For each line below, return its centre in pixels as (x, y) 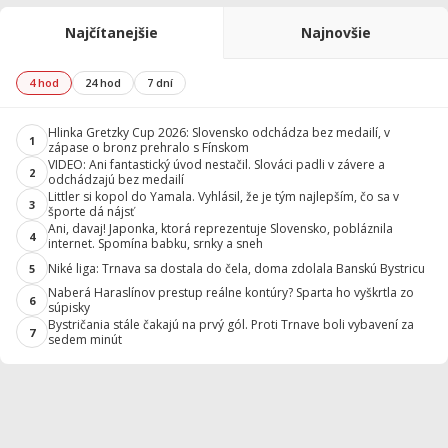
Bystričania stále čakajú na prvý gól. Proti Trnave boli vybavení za (231, 324)
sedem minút (85, 339)
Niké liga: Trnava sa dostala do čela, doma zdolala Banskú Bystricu (236, 268)
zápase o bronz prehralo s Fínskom (148, 147)
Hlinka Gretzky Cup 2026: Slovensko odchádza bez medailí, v (219, 132)
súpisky (69, 307)
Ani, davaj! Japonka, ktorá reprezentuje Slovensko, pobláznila (220, 228)
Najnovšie (336, 32)
